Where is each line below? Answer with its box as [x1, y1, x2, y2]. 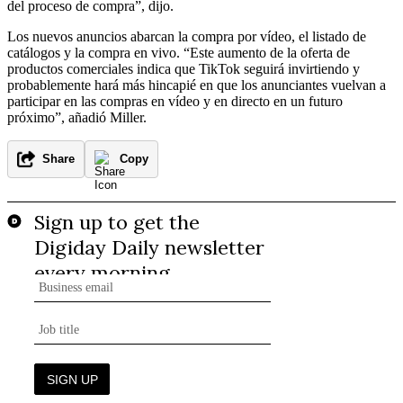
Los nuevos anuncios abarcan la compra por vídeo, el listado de [7, 28, 366, 44]
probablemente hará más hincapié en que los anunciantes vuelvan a [7, 76, 386, 93]
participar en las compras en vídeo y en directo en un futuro [7, 93, 343, 109]
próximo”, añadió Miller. [7, 109, 147, 125]
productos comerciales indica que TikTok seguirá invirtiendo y [7, 60, 360, 76]
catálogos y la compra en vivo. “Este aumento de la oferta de [7, 44, 350, 60]
